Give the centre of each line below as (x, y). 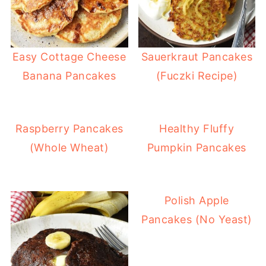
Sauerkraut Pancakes (197, 57)
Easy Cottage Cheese (69, 57)
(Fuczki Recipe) (197, 76)
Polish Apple (197, 201)
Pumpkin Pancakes (197, 148)
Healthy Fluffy (197, 129)
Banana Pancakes (69, 76)
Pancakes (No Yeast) (197, 220)
